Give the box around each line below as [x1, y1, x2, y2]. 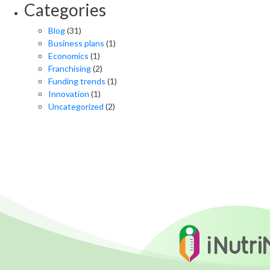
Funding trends [48, 76, 105, 86]
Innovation [48, 89, 89, 99]
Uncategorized [48, 101, 104, 111]
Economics [48, 51, 89, 61]
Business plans [48, 38, 104, 48]
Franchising [48, 63, 91, 74]
